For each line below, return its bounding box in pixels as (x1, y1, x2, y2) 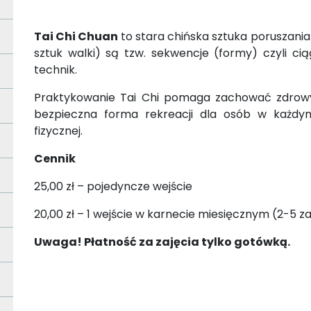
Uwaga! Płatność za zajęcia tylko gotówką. (34, 233, 290, 250)
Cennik (34, 150, 76, 167)
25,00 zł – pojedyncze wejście (34, 178, 192, 194)
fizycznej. (34, 122, 83, 139)
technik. (34, 61, 77, 78)
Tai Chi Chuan (34, 28, 119, 44)
